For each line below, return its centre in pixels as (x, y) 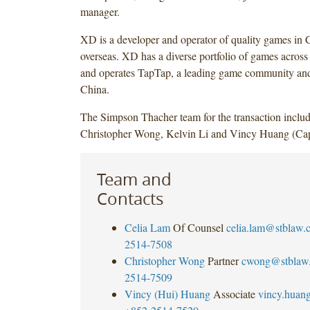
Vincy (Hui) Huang (167, 293)
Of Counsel (198, 227)
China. (94, 89)
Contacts (130, 198)
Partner (223, 260)
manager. (100, 11)
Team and (134, 179)
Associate (234, 293)
